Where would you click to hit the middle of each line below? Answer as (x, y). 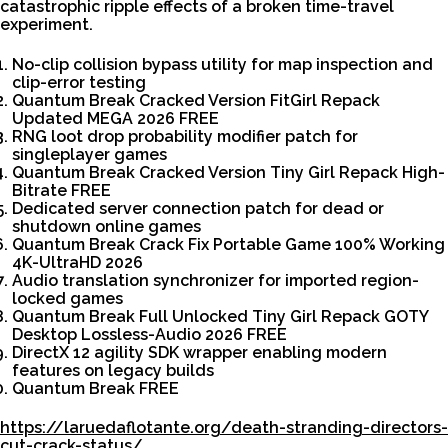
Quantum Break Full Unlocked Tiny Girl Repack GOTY (220, 316)
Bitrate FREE (61, 190)
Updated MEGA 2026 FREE (115, 118)
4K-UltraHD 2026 (77, 262)
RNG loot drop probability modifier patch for (185, 136)
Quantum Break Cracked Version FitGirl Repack (196, 100)
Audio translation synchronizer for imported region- (215, 280)
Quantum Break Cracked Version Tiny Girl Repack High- (228, 172)
